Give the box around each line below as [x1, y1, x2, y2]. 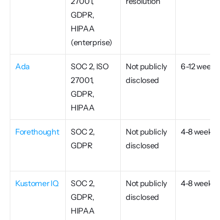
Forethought [15, 127, 59, 137]
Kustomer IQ [15, 178, 59, 188]
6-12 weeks [181, 61, 219, 71]
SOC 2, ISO [71, 61, 109, 71]
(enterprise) [71, 37, 113, 47]
